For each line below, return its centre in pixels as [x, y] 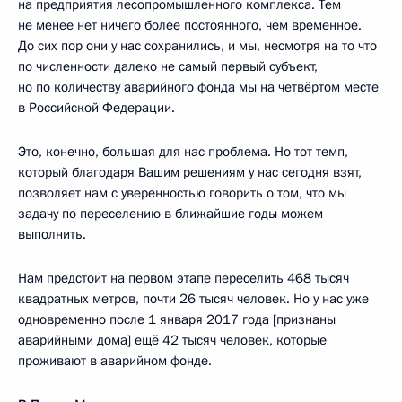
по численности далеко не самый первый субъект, [168, 67]
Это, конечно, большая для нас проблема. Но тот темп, [183, 152]
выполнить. [52, 235]
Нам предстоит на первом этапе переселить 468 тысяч [184, 279]
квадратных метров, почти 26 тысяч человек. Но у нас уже [193, 299]
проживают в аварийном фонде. [115, 361]
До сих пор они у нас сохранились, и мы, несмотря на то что [197, 46]
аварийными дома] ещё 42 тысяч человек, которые [172, 341]
